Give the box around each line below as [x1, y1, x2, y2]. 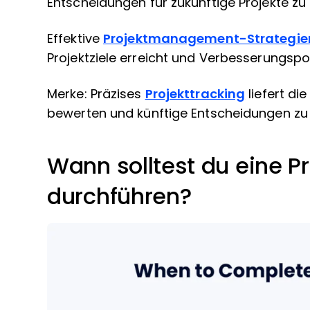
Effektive [47, 32, 103, 46]
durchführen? [47, 184, 192, 209]
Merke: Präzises [47, 87, 145, 101]
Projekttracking [145, 87, 246, 101]
